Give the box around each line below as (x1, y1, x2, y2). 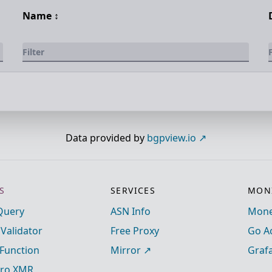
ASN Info (110, 205, 151, 218)
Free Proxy (110, 224, 159, 237)
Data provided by (66, 131, 147, 144)
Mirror (110, 243, 141, 257)
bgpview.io (147, 131, 196, 144)
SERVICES (110, 185, 156, 196)
